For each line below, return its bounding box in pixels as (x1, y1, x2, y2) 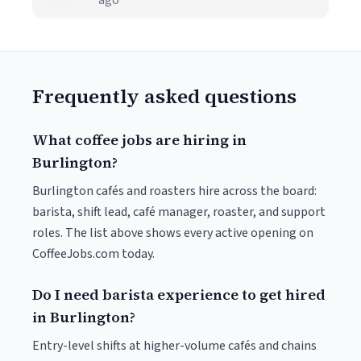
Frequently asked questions (32, 83, 297, 110)
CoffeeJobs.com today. (32, 245, 155, 263)
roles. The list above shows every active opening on (32, 224, 313, 242)
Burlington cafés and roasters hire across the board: (32, 182, 317, 200)
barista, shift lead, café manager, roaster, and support (32, 203, 326, 221)
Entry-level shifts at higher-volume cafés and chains (32, 337, 317, 355)
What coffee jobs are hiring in (32, 130, 247, 150)
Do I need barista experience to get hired (32, 284, 326, 305)
